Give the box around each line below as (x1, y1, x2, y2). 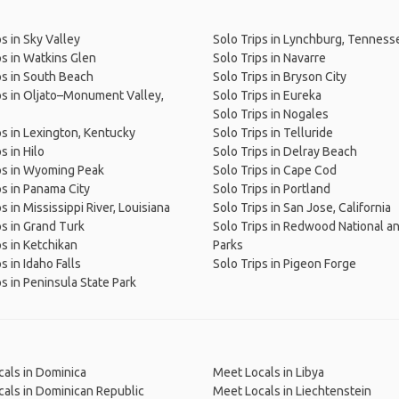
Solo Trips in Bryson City (213, 69, 346, 84)
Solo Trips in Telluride (213, 126, 333, 140)
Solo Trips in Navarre (213, 51, 326, 65)
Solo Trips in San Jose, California (213, 200, 391, 215)
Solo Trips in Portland (213, 182, 330, 196)
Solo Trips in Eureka (213, 88, 322, 102)
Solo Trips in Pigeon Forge (213, 256, 356, 271)
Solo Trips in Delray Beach (213, 144, 357, 159)
